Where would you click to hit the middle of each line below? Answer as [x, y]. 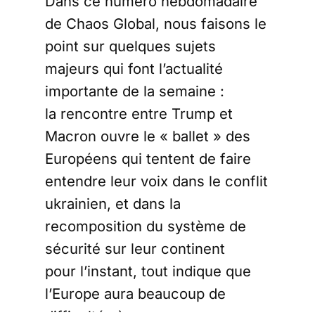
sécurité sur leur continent [135, 249]
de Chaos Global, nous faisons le [156, 24]
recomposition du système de [146, 226]
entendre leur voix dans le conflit [156, 181]
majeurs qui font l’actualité [134, 69]
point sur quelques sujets [130, 46]
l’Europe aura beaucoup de [135, 294]
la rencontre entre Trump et [139, 114]
